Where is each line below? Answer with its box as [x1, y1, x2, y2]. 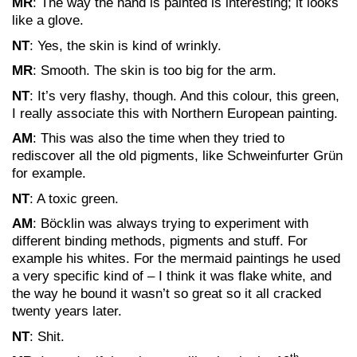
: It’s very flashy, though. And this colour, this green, [29, 88, 339, 104]
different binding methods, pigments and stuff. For [12, 233, 308, 249]
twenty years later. [12, 304, 122, 319]
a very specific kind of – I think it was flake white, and [12, 269, 331, 284]
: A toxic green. [29, 190, 119, 206]
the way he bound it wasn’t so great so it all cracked [12, 286, 321, 301]
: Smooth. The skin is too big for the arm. [33, 63, 277, 78]
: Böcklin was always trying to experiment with [33, 216, 308, 231]
